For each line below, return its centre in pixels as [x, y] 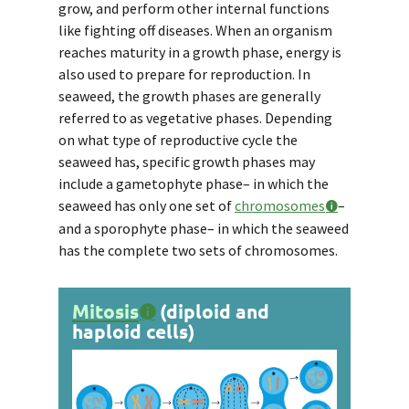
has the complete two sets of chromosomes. [198, 251]
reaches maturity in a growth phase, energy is [200, 52]
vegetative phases [203, 118]
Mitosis [105, 311]
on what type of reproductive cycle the [178, 140]
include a [87, 184]
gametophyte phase [179, 184]
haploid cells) [133, 331]
